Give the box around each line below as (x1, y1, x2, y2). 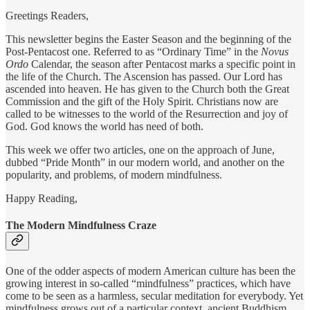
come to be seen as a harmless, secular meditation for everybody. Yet (6, 290, 303, 302)
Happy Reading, (6, 192, 77, 204)
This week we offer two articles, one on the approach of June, (6, 143, 275, 156)
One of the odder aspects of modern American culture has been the (6, 265, 295, 277)
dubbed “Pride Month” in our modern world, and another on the (6, 156, 284, 168)
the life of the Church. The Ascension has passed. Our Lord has (6, 70, 282, 82)
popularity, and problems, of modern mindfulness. (6, 168, 222, 181)
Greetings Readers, (6, 9, 89, 21)
